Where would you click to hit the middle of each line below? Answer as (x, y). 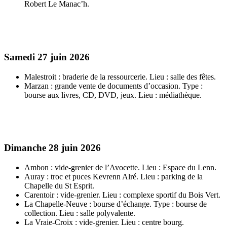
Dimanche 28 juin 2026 (52, 148)
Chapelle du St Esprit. (59, 186)
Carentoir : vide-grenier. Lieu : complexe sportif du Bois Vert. (122, 195)
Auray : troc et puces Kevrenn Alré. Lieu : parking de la (113, 177)
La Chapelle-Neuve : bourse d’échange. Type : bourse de (116, 204)
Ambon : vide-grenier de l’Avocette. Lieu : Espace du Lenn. (120, 168)
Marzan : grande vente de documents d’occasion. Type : (113, 86)
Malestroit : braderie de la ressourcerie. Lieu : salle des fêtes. (120, 77)
